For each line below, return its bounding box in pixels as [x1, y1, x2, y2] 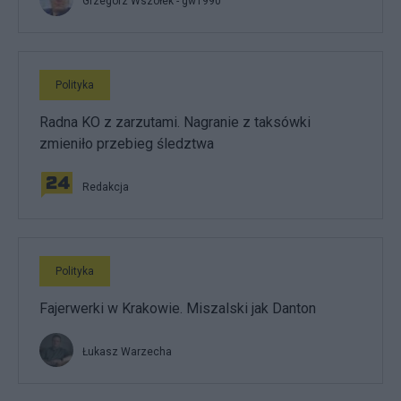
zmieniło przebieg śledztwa [39, 135, 214, 152]
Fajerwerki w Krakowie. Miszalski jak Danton [39, 300, 316, 317]
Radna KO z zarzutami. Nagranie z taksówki [39, 114, 311, 131]
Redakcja [82, 181, 129, 193]
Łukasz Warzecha [82, 346, 172, 358]
